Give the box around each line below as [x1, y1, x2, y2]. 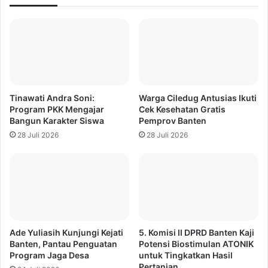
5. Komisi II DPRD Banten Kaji [139, 227, 254, 237]
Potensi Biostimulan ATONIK [139, 239, 254, 249]
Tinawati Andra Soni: [10, 93, 95, 103]
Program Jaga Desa [10, 250, 89, 260]
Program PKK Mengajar [10, 104, 104, 115]
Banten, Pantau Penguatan [10, 239, 117, 249]
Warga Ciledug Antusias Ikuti [139, 93, 257, 103]
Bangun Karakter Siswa [10, 115, 104, 126]
